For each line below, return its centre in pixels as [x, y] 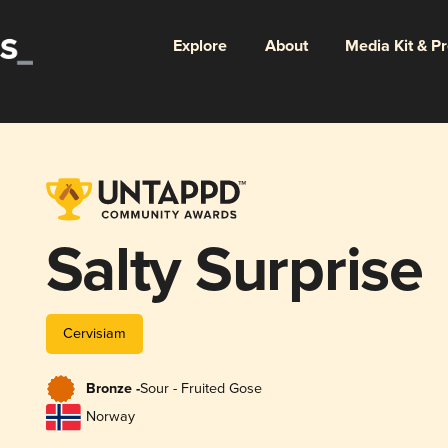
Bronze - [112, 389]
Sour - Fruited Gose [200, 389]
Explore [199, 46]
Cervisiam [94, 333]
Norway [110, 417]
